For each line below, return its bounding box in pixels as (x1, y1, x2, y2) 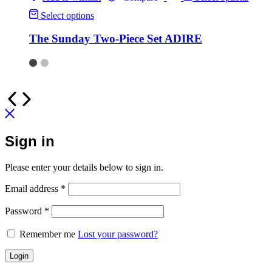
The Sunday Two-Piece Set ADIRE (29, 32, 202, 46)
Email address (5, 183, 61, 194)
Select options (41, 10, 94, 21)
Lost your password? (78, 229, 158, 240)
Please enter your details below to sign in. (5, 162, 163, 173)
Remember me (19, 229, 75, 240)
